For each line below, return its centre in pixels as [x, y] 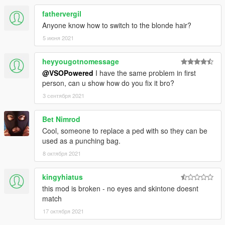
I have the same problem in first [145, 73]
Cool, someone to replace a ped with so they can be [125, 131]
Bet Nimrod [61, 119]
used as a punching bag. [81, 141]
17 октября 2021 [63, 211]
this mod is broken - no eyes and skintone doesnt [120, 189]
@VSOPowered [68, 73]
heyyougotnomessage [81, 62]
